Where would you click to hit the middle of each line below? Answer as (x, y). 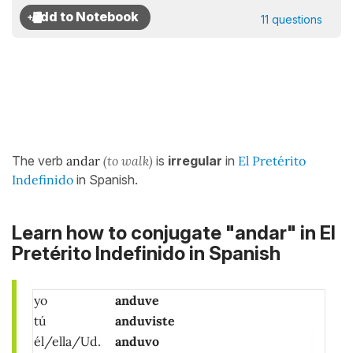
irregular (197, 161)
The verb (39, 161)
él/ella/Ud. (71, 342)
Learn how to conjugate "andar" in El (174, 233)
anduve (137, 301)
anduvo (137, 342)
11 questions (292, 19)
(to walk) (128, 161)
